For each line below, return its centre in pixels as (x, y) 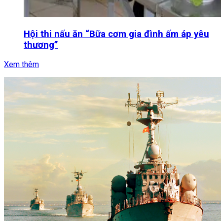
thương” (41, 45)
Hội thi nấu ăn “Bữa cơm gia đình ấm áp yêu (116, 34)
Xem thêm (21, 64)
